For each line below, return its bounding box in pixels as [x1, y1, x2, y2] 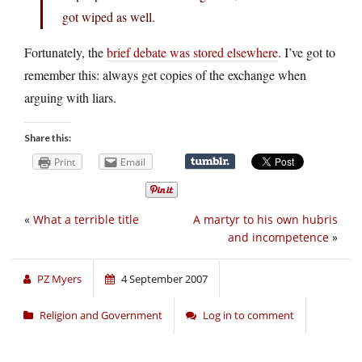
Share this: [24, 131, 71, 144]
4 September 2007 [121, 271, 208, 287]
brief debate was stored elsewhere [107, 43, 278, 61]
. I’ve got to [278, 43, 335, 61]
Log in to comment [203, 308, 294, 323]
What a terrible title [33, 212, 139, 228]
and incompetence [228, 229, 329, 246]
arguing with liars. [24, 88, 116, 106]
